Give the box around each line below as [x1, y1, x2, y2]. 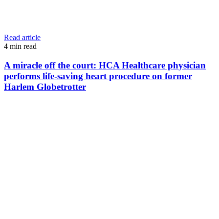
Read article [4, 33, 41, 42]
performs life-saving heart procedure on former [4, 70, 192, 81]
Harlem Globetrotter [4, 81, 86, 92]
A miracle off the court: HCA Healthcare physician [4, 60, 206, 70]
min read [10, 42, 37, 50]
